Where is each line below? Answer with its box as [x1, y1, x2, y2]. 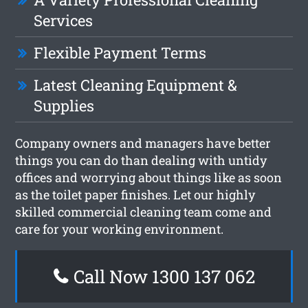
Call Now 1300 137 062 [69, 264, 255, 288]
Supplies [34, 95, 95, 115]
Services [34, 10, 93, 30]
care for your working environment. [15, 220, 224, 237]
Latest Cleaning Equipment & [34, 74, 238, 95]
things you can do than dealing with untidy [15, 151, 267, 168]
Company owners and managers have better [15, 134, 272, 151]
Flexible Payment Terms [34, 42, 207, 63]
